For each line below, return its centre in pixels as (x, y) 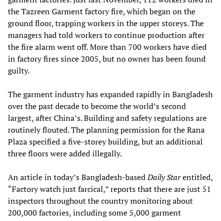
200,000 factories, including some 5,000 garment (94, 212)
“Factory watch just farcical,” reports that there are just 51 (110, 189)
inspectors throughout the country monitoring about (100, 201)
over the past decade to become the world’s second (97, 106)
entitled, (197, 177)
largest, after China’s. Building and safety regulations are (107, 118)
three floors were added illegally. (65, 153)
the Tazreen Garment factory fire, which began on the (102, 11)
